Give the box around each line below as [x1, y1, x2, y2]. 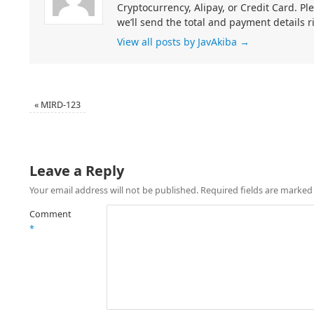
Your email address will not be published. [29, 184, 198, 197]
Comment [29, 208, 71, 221]
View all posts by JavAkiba [117, 35, 240, 49]
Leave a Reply [29, 161, 124, 181]
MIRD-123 [39, 99, 81, 111]
